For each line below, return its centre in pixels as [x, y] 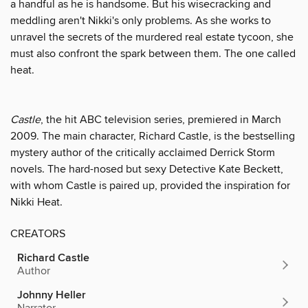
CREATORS [38, 233]
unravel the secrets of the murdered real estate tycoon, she [152, 37]
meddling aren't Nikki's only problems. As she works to [141, 20]
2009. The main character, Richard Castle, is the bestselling [153, 136]
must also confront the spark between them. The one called [153, 53]
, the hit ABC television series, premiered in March [161, 119]
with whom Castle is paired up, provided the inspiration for [150, 185]
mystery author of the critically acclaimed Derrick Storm [143, 152]
